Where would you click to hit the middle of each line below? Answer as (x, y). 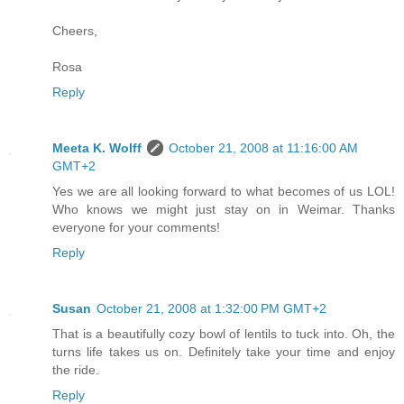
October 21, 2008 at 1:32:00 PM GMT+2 (211, 309)
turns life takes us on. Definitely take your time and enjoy (224, 352)
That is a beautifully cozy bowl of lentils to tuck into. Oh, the (224, 334)
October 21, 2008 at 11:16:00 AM (263, 148)
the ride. (76, 370)
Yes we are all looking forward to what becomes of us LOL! (224, 192)
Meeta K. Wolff (97, 148)
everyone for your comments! (136, 228)
